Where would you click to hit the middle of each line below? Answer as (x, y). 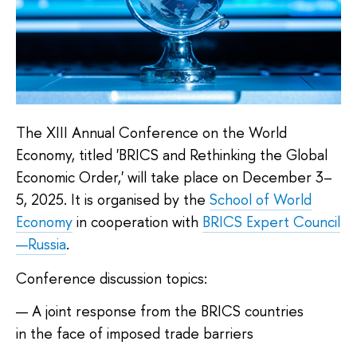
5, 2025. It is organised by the (113, 199)
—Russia (41, 244)
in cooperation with (137, 222)
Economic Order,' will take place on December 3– (174, 177)
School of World (261, 199)
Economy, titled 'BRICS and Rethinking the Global (172, 155)
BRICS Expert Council (271, 222)
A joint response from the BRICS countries (168, 312)
